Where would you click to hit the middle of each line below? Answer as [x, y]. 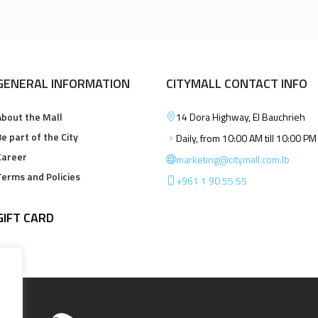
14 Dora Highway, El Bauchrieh [240, 117]
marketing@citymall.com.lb [232, 160]
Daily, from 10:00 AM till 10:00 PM [246, 138]
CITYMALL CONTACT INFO [236, 84]
